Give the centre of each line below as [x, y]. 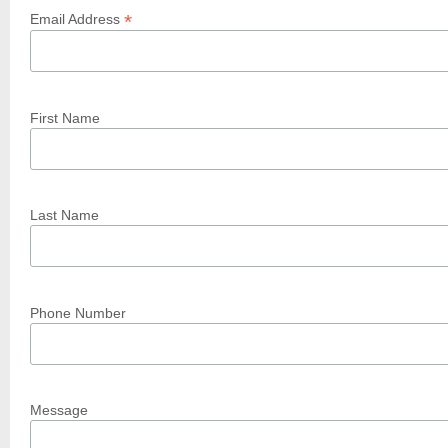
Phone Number [78, 312]
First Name [65, 117]
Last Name [64, 215]
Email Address [77, 19]
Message [59, 410]
